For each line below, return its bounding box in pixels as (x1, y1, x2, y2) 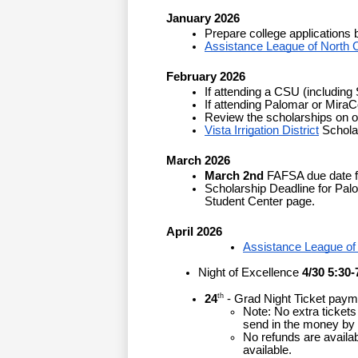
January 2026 (166, 12, 240, 26)
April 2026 (166, 225, 222, 239)
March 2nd (205, 169, 264, 183)
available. (243, 343, 292, 356)
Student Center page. (205, 195, 315, 209)
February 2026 (166, 70, 245, 84)
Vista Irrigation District (205, 124, 319, 137)
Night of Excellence (198, 266, 299, 280)
